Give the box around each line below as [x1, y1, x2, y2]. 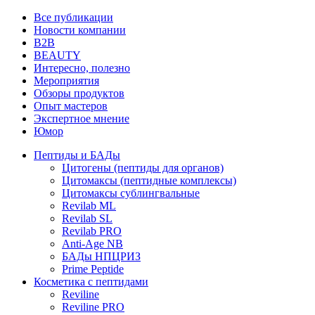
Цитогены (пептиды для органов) [62, 162, 224, 174]
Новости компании [34, 24, 126, 36]
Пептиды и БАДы [34, 149, 120, 161]
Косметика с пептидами [34, 276, 148, 288]
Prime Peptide [62, 263, 124, 275]
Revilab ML [62, 200, 116, 212]
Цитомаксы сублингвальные [62, 187, 200, 199]
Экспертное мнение [34, 112, 129, 124]
